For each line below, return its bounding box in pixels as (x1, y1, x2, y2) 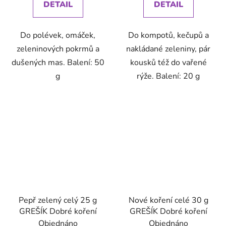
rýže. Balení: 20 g (137, 71, 200, 82)
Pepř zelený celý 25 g (19, 194, 97, 206)
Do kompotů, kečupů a (128, 30, 209, 41)
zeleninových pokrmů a (16, 43, 99, 55)
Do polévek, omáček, (20, 30, 95, 41)
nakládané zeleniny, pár (126, 43, 210, 55)
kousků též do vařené (130, 57, 207, 69)
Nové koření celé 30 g (128, 194, 208, 206)
